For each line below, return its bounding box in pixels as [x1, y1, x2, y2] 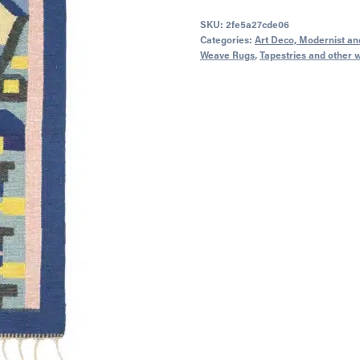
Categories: [199, 32, 255, 46]
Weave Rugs [199, 47, 255, 61]
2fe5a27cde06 [225, 17, 289, 31]
